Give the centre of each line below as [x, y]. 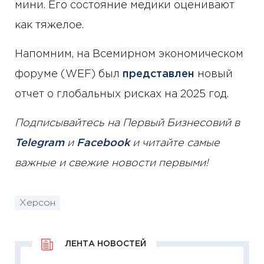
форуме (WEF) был [69, 75]
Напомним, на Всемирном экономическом [129, 55]
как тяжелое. [49, 26]
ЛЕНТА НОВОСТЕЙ [105, 244]
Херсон [37, 203]
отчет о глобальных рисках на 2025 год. [122, 95]
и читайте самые [175, 143]
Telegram [39, 143]
